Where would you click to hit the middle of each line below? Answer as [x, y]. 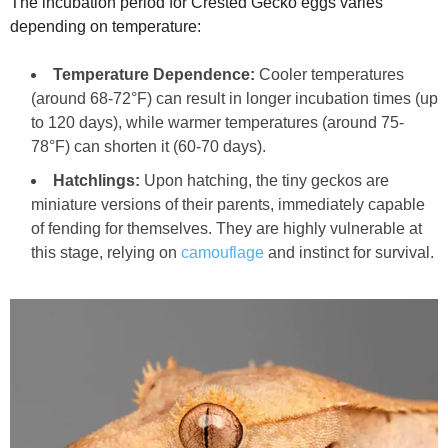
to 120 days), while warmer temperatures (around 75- [217, 122]
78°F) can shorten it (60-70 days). [148, 146]
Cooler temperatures [329, 74]
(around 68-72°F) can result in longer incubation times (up [234, 98]
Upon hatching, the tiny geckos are [264, 180]
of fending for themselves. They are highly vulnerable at [226, 228]
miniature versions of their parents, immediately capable [228, 204]
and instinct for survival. [349, 252]
